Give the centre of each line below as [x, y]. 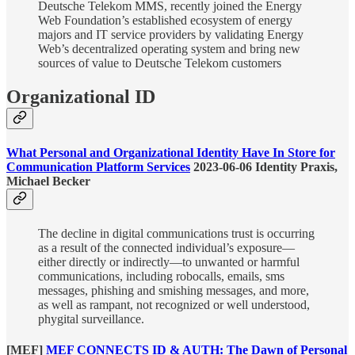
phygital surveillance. [91, 319]
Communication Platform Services [98, 166]
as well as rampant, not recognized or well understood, [174, 305]
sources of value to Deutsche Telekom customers [160, 63]
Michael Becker [48, 181]
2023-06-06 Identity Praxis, [264, 166]
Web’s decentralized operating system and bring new [169, 48]
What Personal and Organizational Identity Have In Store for [171, 152]
